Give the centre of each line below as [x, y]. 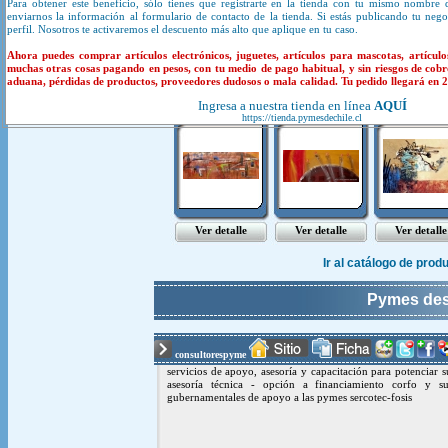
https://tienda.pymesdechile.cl [302, 117]
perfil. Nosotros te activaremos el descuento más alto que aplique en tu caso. [182, 29]
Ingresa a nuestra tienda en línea [285, 105]
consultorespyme [210, 354]
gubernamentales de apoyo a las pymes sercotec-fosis [289, 397]
